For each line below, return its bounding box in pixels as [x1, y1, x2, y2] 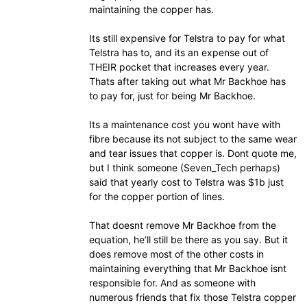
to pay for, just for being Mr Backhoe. [89, 90, 256, 101]
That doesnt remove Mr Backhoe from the [89, 219, 276, 231]
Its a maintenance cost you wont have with [89, 119, 280, 130]
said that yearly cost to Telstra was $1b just [89, 176, 284, 188]
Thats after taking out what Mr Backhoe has [89, 75, 286, 87]
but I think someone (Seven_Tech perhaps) [89, 162, 280, 173]
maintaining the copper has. [89, 3, 214, 15]
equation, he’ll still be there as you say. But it [89, 234, 288, 245]
